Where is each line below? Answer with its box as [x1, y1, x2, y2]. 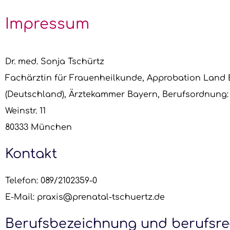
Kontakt [5, 146, 57, 162]
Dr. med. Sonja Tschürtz [5, 57, 104, 67]
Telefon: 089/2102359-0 [5, 176, 97, 185]
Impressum [5, 15, 89, 32]
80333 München [5, 123, 72, 132]
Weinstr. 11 [5, 106, 46, 116]
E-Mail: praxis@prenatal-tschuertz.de [5, 192, 165, 202]
